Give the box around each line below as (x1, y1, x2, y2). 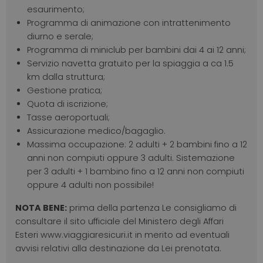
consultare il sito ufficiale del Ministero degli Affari (15, 215, 224, 228)
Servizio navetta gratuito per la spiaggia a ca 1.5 (27, 58, 234, 70)
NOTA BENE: (15, 202, 67, 214)
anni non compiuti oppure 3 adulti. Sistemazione (27, 152, 235, 164)
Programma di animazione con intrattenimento (27, 17, 231, 29)
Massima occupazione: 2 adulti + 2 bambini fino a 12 (27, 139, 247, 151)
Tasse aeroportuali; (27, 112, 110, 124)
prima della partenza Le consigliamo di (67, 202, 237, 214)
